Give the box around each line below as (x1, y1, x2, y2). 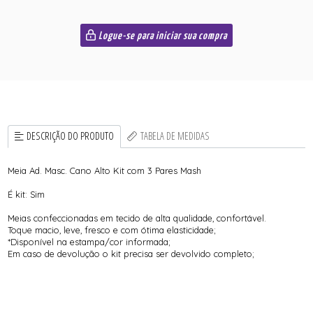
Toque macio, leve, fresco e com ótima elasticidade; (8, 224, 217, 235)
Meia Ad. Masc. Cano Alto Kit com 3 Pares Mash (8, 164, 205, 176)
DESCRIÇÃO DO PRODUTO (27, 129, 115, 143)
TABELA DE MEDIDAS (140, 129, 210, 143)
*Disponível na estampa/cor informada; (8, 235, 171, 247)
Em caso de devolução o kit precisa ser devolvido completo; (8, 247, 255, 259)
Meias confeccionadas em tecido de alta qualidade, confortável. (8, 212, 267, 224)
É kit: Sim (8, 188, 45, 200)
